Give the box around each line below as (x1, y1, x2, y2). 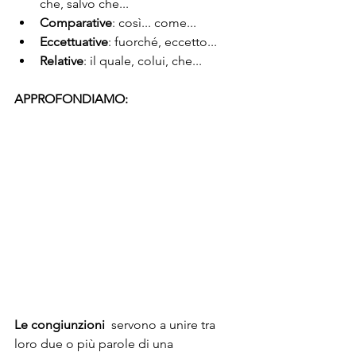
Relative (40, 53, 83, 69)
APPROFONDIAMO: (14, 91, 128, 107)
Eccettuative (40, 34, 108, 50)
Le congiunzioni (14, 317, 105, 333)
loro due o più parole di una (14, 336, 176, 352)
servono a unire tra (105, 317, 219, 333)
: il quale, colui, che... (83, 53, 202, 69)
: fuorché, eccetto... (108, 34, 217, 50)
